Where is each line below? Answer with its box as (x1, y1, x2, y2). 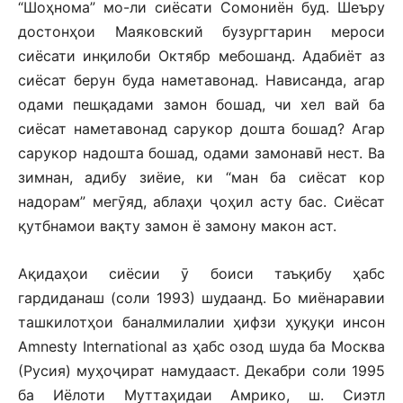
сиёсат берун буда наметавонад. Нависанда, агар (18, 71, 385, 89)
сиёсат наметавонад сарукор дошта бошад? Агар (18, 120, 385, 138)
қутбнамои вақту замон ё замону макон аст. (18, 217, 336, 235)
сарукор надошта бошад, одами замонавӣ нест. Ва (18, 144, 385, 162)
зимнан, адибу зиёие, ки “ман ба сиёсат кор (18, 168, 385, 186)
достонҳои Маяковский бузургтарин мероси (18, 22, 385, 40)
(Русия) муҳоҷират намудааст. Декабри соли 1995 (18, 362, 385, 380)
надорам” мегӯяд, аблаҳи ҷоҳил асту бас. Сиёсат (18, 193, 385, 210)
